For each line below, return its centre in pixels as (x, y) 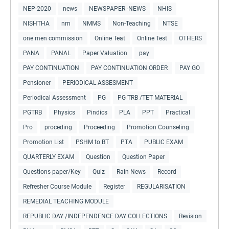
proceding (58, 127)
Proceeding (99, 127)
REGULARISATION (161, 186)
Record (167, 171)
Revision (190, 216)
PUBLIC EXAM (164, 142)
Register (114, 186)
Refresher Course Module (57, 186)
